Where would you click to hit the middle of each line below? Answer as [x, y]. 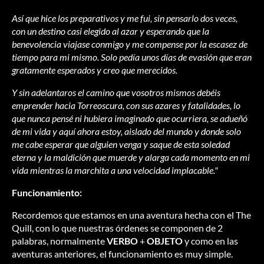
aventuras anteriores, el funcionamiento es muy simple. [122, 254]
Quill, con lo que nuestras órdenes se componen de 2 [117, 228]
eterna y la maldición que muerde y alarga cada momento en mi [131, 157]
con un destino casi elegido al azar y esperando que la [110, 31]
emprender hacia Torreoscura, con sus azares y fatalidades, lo [126, 105]
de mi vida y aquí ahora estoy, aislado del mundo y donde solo [126, 131]
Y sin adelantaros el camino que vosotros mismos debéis [116, 93]
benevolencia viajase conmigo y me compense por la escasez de [130, 44]
